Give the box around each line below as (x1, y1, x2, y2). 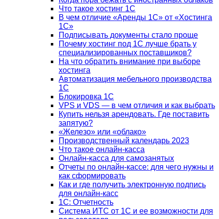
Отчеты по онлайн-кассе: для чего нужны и (59, 162, 214, 171)
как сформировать (59, 171, 126, 180)
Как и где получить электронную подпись (59, 180, 206, 189)
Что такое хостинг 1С (59, 4, 135, 13)
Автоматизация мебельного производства (59, 74, 212, 83)
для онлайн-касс (59, 189, 118, 197)
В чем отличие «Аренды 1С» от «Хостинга (59, 13, 212, 22)
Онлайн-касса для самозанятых (59, 153, 174, 162)
